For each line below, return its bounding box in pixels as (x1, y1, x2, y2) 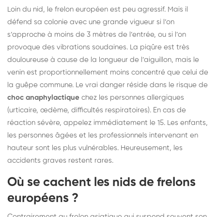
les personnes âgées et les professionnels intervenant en (7, 131, 198, 139)
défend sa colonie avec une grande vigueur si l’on (7, 18, 174, 26)
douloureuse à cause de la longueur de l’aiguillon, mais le (7, 56, 199, 63)
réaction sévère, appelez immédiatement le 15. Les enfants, (7, 119, 208, 126)
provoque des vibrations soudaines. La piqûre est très (7, 43, 189, 51)
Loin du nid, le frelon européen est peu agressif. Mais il (7, 5, 188, 13)
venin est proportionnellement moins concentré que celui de (7, 68, 208, 76)
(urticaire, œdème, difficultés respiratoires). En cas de (7, 106, 186, 114)
